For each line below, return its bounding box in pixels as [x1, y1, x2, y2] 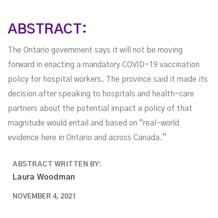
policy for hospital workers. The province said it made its [8, 75, 208, 83]
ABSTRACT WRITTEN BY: [13, 161, 101, 168]
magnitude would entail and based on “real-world [8, 119, 179, 127]
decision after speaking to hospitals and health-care [8, 90, 194, 98]
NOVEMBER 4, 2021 [13, 193, 76, 200]
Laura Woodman [13, 173, 75, 181]
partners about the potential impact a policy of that [8, 105, 192, 112]
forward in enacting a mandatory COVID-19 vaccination [8, 61, 200, 69]
